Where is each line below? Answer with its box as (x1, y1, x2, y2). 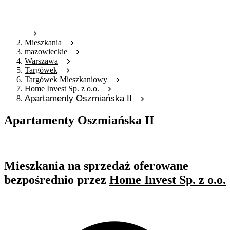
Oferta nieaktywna (4, 138, 64, 147)
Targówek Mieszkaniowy (25, 75, 107, 84)
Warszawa (25, 56, 58, 66)
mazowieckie (25, 47, 67, 56)
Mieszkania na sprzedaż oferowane (4, 159, 188, 173)
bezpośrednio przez (4, 173, 109, 187)
